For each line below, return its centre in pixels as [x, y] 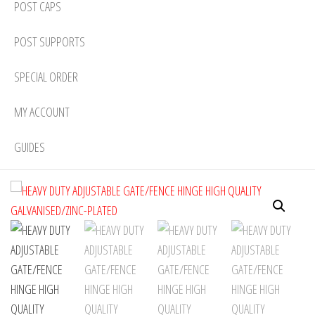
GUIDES [30, 147]
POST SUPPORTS [50, 41]
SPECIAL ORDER [46, 76]
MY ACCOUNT [42, 111]
